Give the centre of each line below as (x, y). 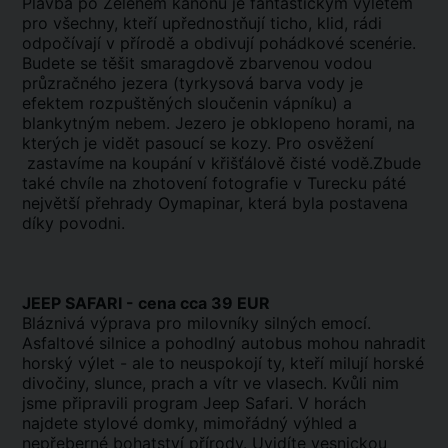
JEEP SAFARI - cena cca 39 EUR (146, 303)
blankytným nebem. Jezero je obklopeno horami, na (218, 123)
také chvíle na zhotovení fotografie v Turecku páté (214, 183)
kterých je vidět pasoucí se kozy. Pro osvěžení (198, 143)
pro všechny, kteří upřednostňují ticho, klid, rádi (202, 23)
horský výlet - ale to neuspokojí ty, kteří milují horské (223, 363)
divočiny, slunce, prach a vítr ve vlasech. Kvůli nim (210, 383)
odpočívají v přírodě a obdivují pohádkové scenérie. (219, 43)
